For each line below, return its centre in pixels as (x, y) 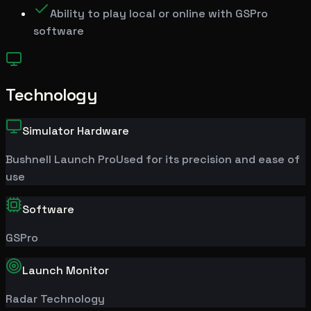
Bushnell (28, 159)
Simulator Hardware (76, 131)
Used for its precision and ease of (208, 159)
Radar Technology (55, 299)
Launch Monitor (66, 270)
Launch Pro (84, 159)
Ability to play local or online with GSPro (159, 13)
